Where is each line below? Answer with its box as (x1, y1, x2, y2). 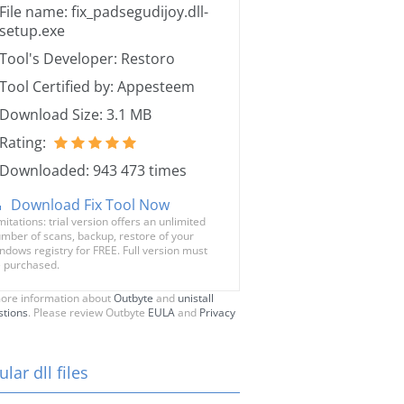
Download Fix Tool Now (11, 195, 170, 215)
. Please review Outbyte (28, 305, 148, 320)
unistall (178, 290, 214, 306)
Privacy (199, 305, 235, 320)
